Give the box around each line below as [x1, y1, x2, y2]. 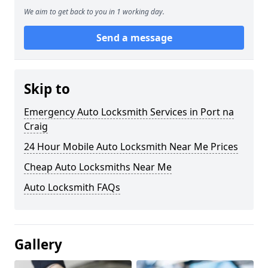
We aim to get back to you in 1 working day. [24, 6, 165, 17]
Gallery [14, 234, 62, 254]
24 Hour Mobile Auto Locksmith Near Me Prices [24, 139, 238, 153]
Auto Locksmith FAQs [24, 180, 120, 194]
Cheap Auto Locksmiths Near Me [24, 160, 172, 173]
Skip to [24, 79, 70, 98]
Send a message [96, 31, 172, 44]
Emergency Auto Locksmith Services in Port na [24, 105, 234, 118]
